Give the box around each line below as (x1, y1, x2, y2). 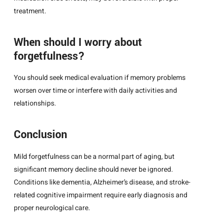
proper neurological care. (14, 202, 90, 213)
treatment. (14, 6, 46, 17)
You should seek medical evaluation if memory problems (14, 73, 185, 83)
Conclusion (14, 127, 67, 143)
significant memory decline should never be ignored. (14, 164, 173, 175)
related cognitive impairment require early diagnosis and (14, 189, 187, 200)
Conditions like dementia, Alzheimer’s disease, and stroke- (14, 177, 190, 187)
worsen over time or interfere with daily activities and (14, 85, 177, 96)
